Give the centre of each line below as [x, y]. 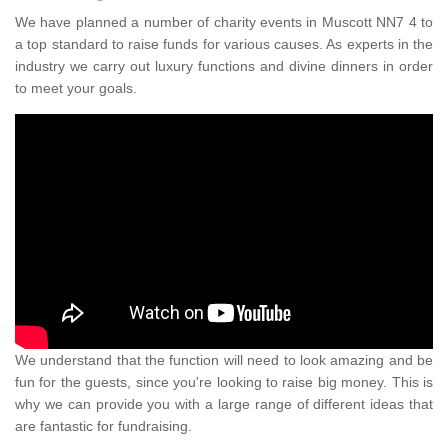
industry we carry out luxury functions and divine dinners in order [224, 66]
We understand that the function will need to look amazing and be [224, 360]
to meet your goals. [76, 88]
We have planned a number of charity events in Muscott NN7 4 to [224, 22]
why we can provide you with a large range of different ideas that [224, 404]
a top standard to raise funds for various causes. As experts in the [224, 44]
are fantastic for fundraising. [105, 426]
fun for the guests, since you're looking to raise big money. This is [224, 382]
